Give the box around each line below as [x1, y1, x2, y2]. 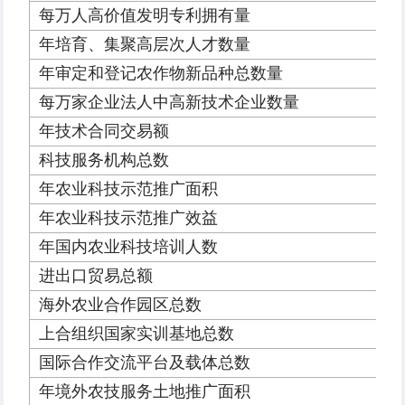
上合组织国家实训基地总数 [39, 325, 234, 344]
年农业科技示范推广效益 [39, 209, 218, 228]
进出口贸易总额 [39, 267, 153, 286]
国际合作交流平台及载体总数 [39, 353, 250, 372]
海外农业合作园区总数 [39, 296, 202, 315]
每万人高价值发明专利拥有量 [39, 6, 250, 25]
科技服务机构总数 [39, 151, 169, 170]
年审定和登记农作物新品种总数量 [39, 64, 283, 83]
